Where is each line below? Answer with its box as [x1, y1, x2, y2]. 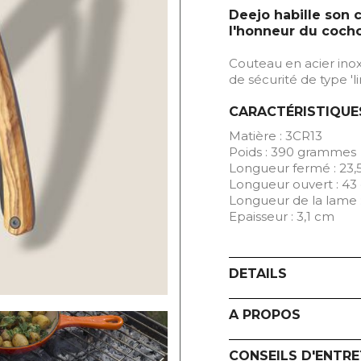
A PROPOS [229, 307, 301, 322]
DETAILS [229, 266, 287, 281]
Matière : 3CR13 [229, 128, 322, 143]
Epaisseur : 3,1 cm [229, 209, 334, 224]
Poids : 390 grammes [229, 144, 356, 160]
